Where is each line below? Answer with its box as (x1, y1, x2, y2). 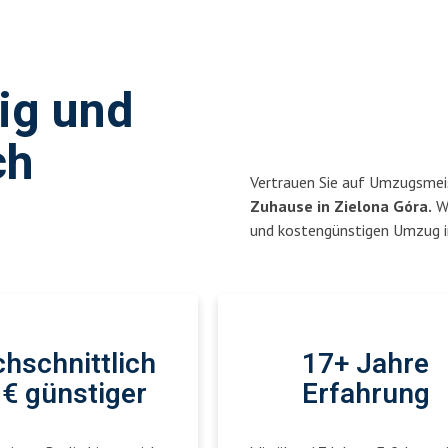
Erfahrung (301, 374, 430, 415)
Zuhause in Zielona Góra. (250, 196, 432, 216)
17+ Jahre (302, 344, 429, 385)
